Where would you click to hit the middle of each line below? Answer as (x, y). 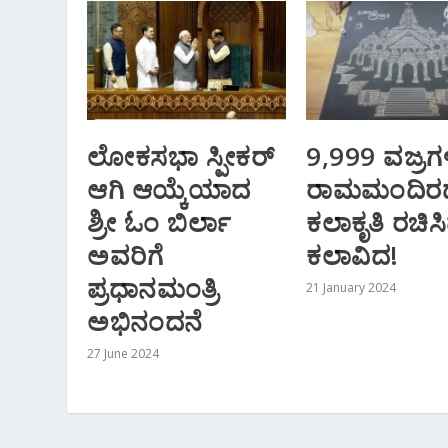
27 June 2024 (123, 353)
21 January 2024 (351, 287)
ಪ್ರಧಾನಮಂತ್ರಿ (153, 287)
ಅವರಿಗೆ (125, 254)
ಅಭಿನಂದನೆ (145, 320)
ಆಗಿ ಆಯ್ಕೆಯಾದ (169, 188)
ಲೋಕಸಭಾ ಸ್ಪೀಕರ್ (181, 155)
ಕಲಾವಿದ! (352, 254)
